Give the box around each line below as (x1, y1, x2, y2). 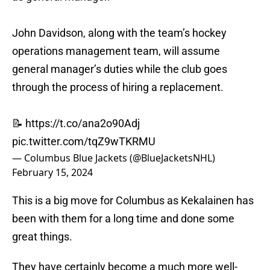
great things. (12, 230, 72, 243)
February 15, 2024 (12, 166, 93, 180)
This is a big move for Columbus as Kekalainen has (12, 194, 254, 207)
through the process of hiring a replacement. (12, 81, 224, 94)
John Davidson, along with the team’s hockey (12, 27, 227, 40)
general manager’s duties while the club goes (12, 63, 227, 76)
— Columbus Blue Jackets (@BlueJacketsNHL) (12, 151, 215, 165)
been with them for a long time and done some (12, 212, 234, 225)
